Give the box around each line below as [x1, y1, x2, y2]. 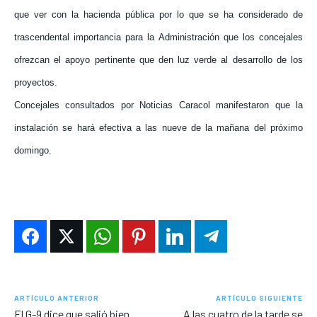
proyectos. [14, 77, 57, 88]
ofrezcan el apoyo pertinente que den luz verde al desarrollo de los [14, 54, 303, 66]
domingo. [14, 145, 52, 156]
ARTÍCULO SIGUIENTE [215, 294, 303, 303]
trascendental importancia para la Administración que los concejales [14, 32, 303, 43]
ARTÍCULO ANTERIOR [14, 294, 99, 303]
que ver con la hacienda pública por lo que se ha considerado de [14, 9, 303, 21]
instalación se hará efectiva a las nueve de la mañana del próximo [14, 122, 303, 134]
